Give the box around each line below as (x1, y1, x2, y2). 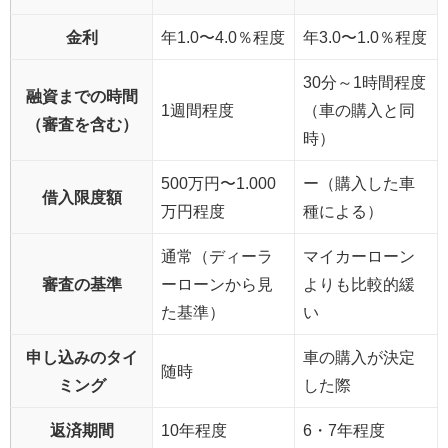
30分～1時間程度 (303, 73, 426, 90)
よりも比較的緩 (303, 275, 415, 292)
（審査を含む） (25, 115, 138, 132)
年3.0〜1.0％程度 (303, 28, 427, 45)
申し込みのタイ (25, 348, 138, 365)
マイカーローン (303, 247, 415, 264)
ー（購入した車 (303, 174, 415, 191)
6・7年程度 (303, 421, 385, 438)
